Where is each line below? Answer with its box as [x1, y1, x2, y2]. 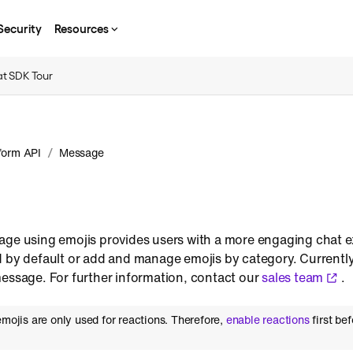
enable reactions [225, 311, 310, 328]
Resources [54, 20, 109, 35]
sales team [262, 268, 324, 287]
